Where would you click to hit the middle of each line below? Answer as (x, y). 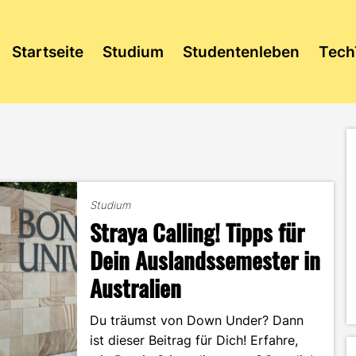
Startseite (47, 52)
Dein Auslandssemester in (205, 259)
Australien (136, 287)
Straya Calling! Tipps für (197, 232)
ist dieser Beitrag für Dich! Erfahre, (194, 340)
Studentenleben (241, 52)
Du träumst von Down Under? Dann (197, 320)
